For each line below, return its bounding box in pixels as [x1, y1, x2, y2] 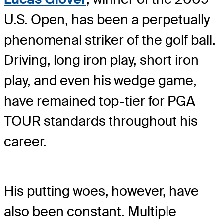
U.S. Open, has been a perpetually [4, 10, 210, 28]
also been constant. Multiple [4, 203, 176, 221]
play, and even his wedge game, [4, 71, 197, 89]
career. [4, 132, 47, 150]
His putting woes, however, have [4, 182, 199, 200]
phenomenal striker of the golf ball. [4, 31, 216, 49]
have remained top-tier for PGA [4, 92, 195, 110]
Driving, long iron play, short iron [4, 51, 199, 69]
